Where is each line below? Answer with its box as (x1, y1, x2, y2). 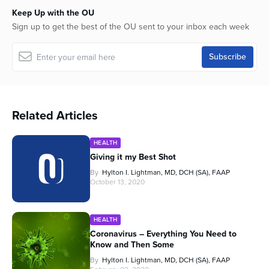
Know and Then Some (90, 238, 174, 252)
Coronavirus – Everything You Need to (90, 228, 237, 241)
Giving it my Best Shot (90, 151, 176, 164)
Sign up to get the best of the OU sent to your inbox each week (12, 20, 249, 34)
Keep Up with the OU (12, 7, 94, 20)
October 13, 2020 (90, 177, 145, 188)
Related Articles (12, 106, 98, 125)
